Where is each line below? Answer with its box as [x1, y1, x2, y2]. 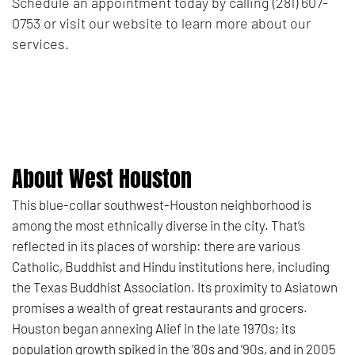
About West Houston [12, 161, 192, 195]
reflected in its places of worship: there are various [12, 237, 300, 254]
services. [12, 34, 69, 52]
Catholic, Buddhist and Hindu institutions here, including [12, 258, 330, 274]
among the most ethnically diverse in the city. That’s [12, 216, 305, 233]
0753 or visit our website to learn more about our [12, 13, 311, 32]
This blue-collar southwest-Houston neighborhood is [12, 196, 311, 212]
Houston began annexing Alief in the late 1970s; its [12, 319, 296, 336]
